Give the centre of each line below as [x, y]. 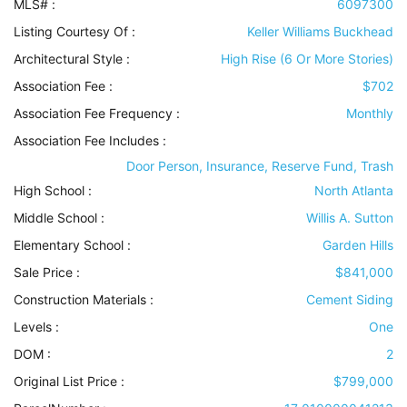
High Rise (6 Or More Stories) [307, 59]
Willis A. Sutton [350, 218]
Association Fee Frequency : [97, 114]
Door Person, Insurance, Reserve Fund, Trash [260, 166]
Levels [33, 327]
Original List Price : [69, 382]
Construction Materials [80, 300]
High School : [53, 191]
